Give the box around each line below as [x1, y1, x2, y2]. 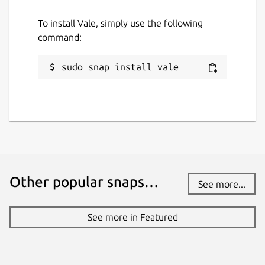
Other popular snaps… [9, 173, 159, 190]
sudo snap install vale [62, 61, 179, 72]
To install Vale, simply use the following [38, 17, 203, 28]
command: [38, 31, 82, 43]
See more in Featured [87, 211, 178, 222]
